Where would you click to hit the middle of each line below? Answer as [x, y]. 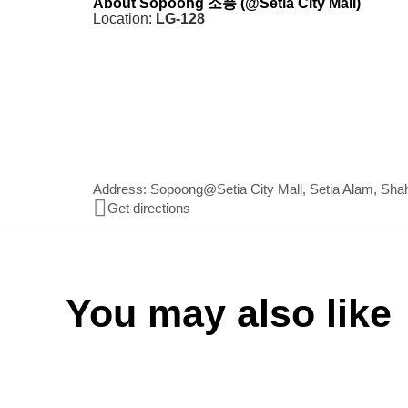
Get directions [149, 209]
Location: [124, 19]
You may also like [229, 313]
